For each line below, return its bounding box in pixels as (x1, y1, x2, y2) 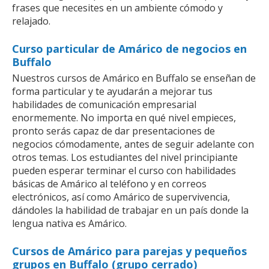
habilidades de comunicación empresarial (12, 97, 196, 111)
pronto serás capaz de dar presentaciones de (12, 124, 215, 138)
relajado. (12, 14, 50, 28)
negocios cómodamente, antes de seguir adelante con (12, 137, 254, 151)
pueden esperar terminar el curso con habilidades (12, 163, 236, 177)
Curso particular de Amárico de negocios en (12, 41, 247, 56)
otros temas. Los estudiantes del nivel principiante (12, 150, 238, 164)
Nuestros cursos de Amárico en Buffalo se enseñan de (12, 71, 256, 85)
